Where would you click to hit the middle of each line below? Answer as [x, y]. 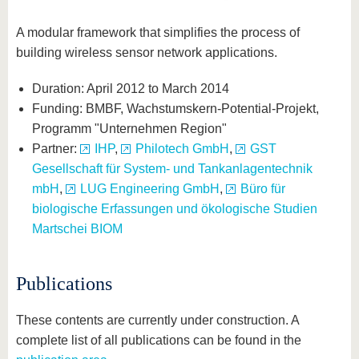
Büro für [263, 189]
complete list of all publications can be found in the [159, 340]
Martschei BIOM [77, 229]
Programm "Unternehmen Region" [129, 129]
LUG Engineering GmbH [150, 189]
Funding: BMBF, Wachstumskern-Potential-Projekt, [175, 109]
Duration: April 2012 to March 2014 [131, 89]
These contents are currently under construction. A [157, 320]
